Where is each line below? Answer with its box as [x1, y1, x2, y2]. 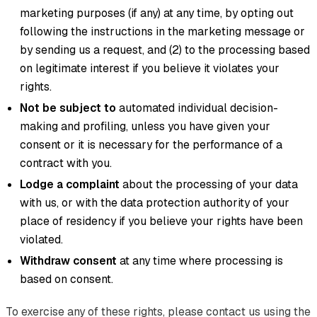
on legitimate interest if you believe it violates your [20, 60, 279, 76]
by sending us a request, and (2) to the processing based [20, 42, 310, 57]
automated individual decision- [116, 100, 278, 115]
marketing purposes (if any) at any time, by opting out [20, 5, 294, 21]
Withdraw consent [20, 253, 117, 268]
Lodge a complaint [20, 176, 120, 192]
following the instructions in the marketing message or [20, 23, 305, 39]
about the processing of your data [120, 176, 298, 192]
